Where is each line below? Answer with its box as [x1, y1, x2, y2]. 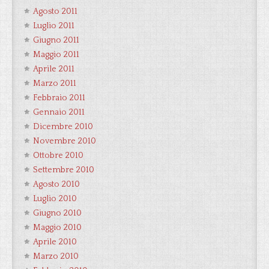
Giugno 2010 [33, 208, 82, 218]
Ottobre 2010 [33, 151, 83, 160]
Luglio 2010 [33, 194, 77, 204]
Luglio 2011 [33, 21, 74, 31]
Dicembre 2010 [33, 122, 93, 131]
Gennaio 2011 [33, 107, 85, 117]
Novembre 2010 [33, 136, 96, 146]
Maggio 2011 [33, 50, 79, 59]
